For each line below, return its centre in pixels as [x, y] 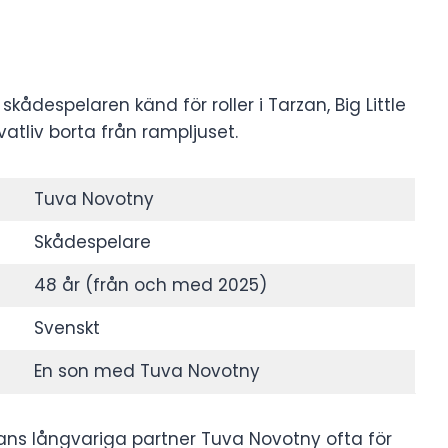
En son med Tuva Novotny [146, 370]
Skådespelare [92, 241]
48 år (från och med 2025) [150, 284]
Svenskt [66, 327]
